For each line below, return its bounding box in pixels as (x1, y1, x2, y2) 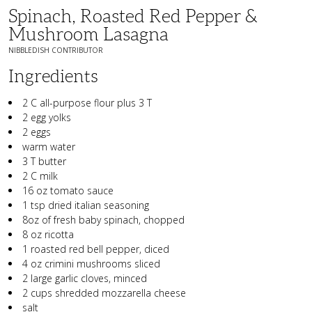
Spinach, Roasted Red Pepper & (8, 6, 258, 26)
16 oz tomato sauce (22, 183, 116, 197)
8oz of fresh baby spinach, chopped (22, 212, 185, 226)
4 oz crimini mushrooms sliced (22, 256, 160, 270)
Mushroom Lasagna (8, 24, 169, 44)
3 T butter (22, 154, 66, 168)
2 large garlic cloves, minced (22, 271, 147, 285)
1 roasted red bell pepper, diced (22, 242, 169, 256)
